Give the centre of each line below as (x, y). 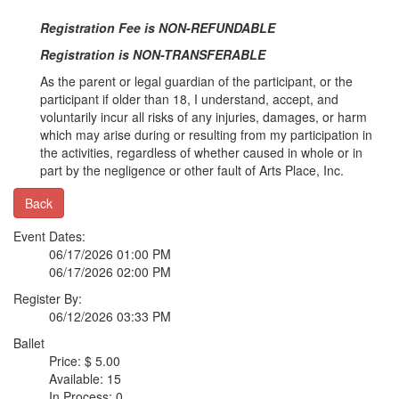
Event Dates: (49, 236)
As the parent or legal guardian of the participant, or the (196, 81)
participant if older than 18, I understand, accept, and (189, 99)
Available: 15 (85, 379)
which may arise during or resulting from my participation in (206, 134)
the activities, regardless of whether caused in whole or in (201, 152)
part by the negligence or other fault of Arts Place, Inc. (192, 170)
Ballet (29, 343)
